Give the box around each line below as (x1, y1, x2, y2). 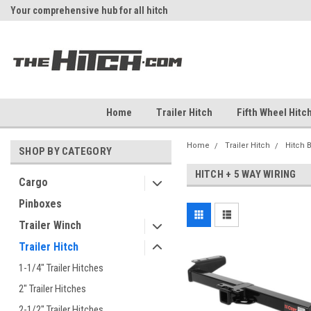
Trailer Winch (19, 219, 81, 232)
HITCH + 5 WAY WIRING (194, 168, 296, 180)
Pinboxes (19, 197, 62, 210)
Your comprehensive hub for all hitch (10, 5, 168, 16)
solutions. (10, 26, 53, 37)
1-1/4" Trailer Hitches (19, 262, 103, 274)
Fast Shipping (170, 5, 227, 16)
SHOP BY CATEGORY (19, 145, 112, 158)
